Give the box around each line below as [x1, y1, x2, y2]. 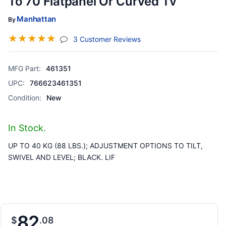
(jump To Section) [140, 34, 201, 43]
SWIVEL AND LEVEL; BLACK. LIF [8, 153, 115, 161]
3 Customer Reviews [73, 34, 141, 43]
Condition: [8, 93, 41, 102]
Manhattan [17, 14, 56, 24]
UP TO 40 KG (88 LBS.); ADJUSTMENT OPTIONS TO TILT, [8, 141, 203, 150]
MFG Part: [8, 64, 41, 73]
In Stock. [8, 123, 46, 133]
